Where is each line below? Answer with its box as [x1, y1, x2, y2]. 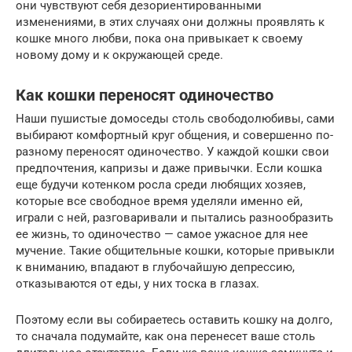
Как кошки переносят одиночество [16, 86, 273, 104]
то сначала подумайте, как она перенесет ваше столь [16, 329, 315, 344]
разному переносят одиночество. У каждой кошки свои [16, 145, 329, 159]
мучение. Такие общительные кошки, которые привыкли [16, 244, 335, 258]
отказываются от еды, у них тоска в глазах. [16, 277, 259, 291]
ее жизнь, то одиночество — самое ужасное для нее [16, 227, 308, 242]
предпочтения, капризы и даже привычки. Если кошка [16, 161, 322, 176]
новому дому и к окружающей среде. [16, 48, 223, 63]
